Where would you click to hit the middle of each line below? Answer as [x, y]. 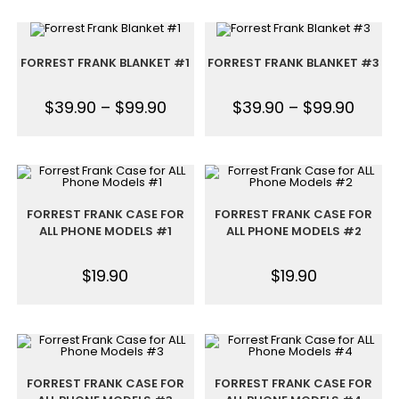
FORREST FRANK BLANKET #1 [106, 62]
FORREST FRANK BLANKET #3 [294, 62]
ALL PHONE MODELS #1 [105, 231]
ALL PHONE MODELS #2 [293, 231]
